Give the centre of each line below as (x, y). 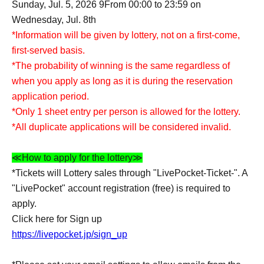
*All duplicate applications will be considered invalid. (121, 127)
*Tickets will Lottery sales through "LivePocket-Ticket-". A (130, 173)
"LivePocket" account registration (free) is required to (121, 188)
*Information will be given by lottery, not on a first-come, (126, 35)
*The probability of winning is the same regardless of (121, 66)
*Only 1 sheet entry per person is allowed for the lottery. (126, 112)
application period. (50, 96)
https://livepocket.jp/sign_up (70, 234)
